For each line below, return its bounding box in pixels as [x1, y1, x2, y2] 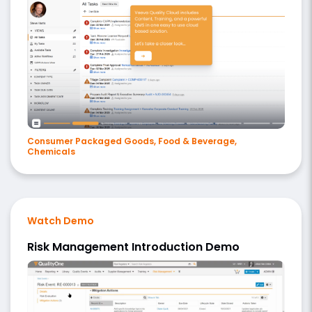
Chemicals [27, 146, 75, 158]
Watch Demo [27, 214, 94, 228]
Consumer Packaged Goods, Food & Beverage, [27, 135, 237, 148]
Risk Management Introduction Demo [27, 239, 240, 256]
